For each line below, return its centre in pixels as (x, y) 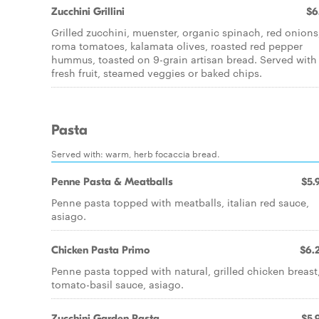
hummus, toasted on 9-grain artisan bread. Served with (184, 59)
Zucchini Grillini (88, 11)
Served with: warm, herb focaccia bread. (136, 153)
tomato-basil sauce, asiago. (117, 284)
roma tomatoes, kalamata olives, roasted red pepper (177, 46)
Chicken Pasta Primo (100, 250)
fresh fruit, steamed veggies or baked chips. (157, 73)
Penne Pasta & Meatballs (112, 182)
